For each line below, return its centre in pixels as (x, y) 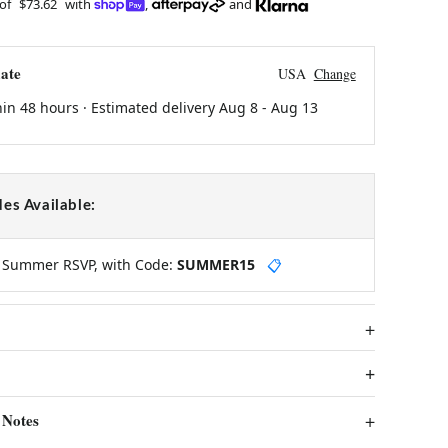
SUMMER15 (215, 264)
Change (334, 73)
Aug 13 (294, 107)
